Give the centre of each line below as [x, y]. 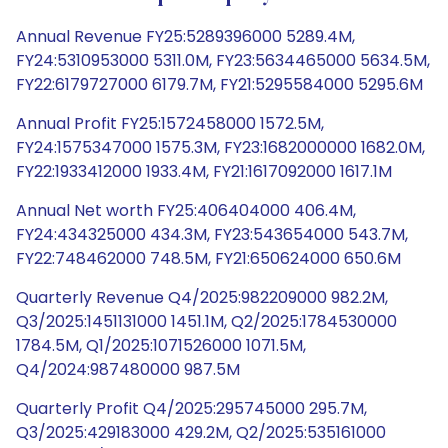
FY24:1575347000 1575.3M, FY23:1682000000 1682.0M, [220, 147]
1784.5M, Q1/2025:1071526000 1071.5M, [161, 345]
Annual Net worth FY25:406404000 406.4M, [186, 210]
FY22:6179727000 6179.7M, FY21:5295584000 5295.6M [219, 84]
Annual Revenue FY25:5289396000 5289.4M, [185, 36]
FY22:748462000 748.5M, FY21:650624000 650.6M [208, 258]
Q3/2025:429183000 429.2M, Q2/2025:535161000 [201, 432]
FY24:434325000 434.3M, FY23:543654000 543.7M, [212, 234]
